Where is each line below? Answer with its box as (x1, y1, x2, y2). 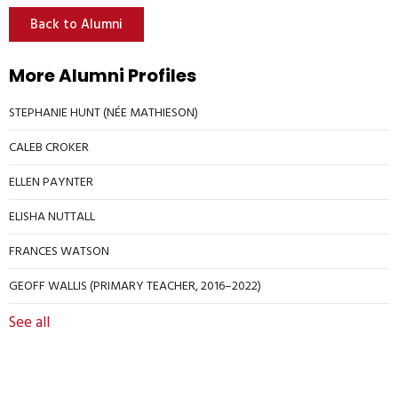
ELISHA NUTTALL (9, 205, 95, 227)
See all (9, 309, 50, 335)
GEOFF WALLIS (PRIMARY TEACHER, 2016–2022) (9, 275, 261, 296)
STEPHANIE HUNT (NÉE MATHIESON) (9, 101, 198, 123)
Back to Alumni (30, 12, 123, 36)
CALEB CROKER (9, 136, 89, 157)
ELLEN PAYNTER (9, 171, 93, 192)
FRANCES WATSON (9, 240, 109, 261)
